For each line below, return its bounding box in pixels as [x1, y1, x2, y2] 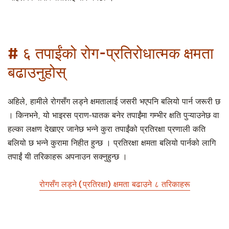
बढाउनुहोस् [8, 62, 66, 82]
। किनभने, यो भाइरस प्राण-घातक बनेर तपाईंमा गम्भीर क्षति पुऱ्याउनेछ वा [8, 111, 219, 121]
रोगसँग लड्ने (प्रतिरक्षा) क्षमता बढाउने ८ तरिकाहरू [39, 178, 190, 190]
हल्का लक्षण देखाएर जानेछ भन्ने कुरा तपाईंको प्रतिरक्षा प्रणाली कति [8, 125, 205, 134]
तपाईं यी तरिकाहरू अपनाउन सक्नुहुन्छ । [8, 152, 127, 162]
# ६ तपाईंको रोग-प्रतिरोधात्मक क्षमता [8, 43, 214, 63]
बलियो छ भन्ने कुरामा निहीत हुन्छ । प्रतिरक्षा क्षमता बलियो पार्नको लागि [8, 139, 216, 148]
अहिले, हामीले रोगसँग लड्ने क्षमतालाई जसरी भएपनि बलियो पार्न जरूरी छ [8, 97, 220, 107]
